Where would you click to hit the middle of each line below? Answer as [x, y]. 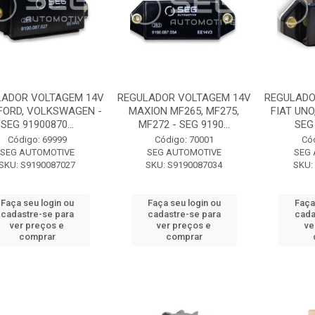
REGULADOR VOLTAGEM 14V [184, 98]
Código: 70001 [184, 140]
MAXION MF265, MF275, [184, 111]
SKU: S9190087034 [184, 165]
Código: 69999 [37, 140]
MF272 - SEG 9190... [184, 124]
